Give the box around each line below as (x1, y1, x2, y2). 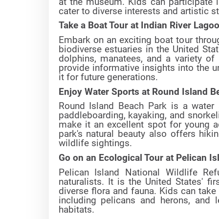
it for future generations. (58, 71, 158, 83)
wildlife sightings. (58, 138, 132, 149)
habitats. (58, 204, 94, 215)
